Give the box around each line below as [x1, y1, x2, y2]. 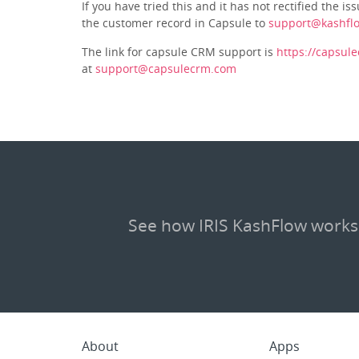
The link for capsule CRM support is [82, 43, 276, 59]
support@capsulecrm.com [95, 60, 236, 76]
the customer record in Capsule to [82, 14, 268, 30]
